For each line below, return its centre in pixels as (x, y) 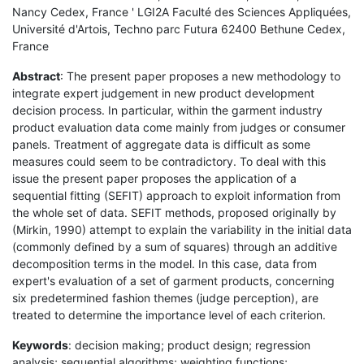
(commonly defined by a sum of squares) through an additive (175, 246)
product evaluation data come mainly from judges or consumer (179, 127)
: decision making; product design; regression (189, 344)
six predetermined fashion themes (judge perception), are (165, 297)
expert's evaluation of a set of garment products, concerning (173, 280)
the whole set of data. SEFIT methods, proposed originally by (174, 212)
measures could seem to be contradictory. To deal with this (169, 161)
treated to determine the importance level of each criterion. (169, 314)
